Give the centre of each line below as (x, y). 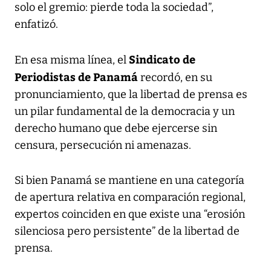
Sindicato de (162, 59)
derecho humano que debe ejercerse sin (116, 128)
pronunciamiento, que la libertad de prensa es (131, 94)
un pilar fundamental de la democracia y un (125, 111)
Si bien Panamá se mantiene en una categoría (129, 180)
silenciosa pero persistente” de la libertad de (127, 231)
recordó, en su (175, 77)
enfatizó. (36, 24)
